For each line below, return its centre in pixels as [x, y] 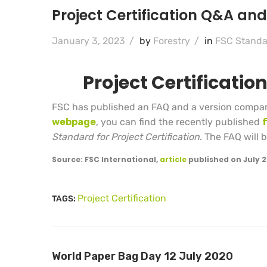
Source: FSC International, [106, 160]
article [173, 160]
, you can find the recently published [179, 122]
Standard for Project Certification [126, 137]
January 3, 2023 [89, 41]
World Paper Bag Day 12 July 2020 [142, 257]
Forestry [172, 41]
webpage [74, 122]
